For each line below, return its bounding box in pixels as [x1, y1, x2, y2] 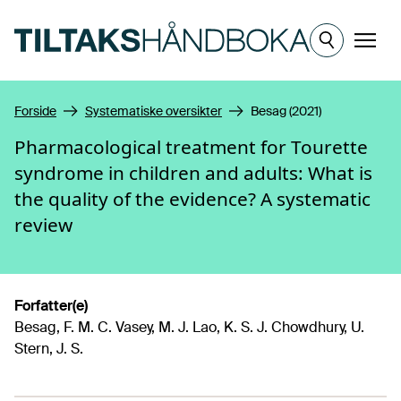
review [14, 212, 73, 237]
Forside [14, 103, 56, 119]
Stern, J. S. [14, 339, 83, 358]
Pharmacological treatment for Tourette [14, 134, 368, 159]
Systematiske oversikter [85, 103, 222, 119]
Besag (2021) [251, 103, 321, 119]
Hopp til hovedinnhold [13, 7, 158, 26]
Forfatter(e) [14, 296, 88, 315]
